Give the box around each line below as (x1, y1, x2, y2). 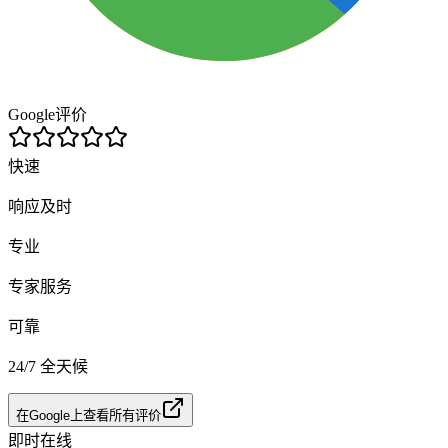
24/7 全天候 (8, 357, 88, 375)
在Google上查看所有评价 (16, 407, 161, 423)
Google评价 (8, 105, 87, 123)
